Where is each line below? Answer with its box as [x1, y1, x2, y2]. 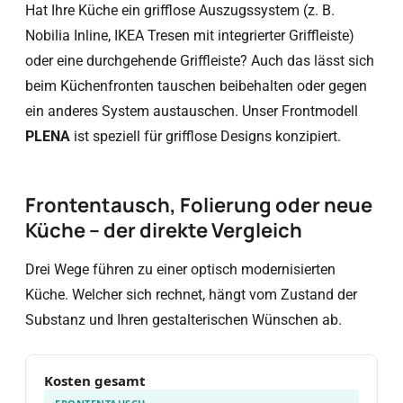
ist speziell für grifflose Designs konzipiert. [70, 128, 341, 145]
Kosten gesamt [44, 372, 146, 390]
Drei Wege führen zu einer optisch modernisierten [25, 261, 336, 278]
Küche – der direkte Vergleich [25, 217, 302, 244]
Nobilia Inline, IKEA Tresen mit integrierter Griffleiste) [25, 27, 354, 44]
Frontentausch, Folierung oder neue [25, 192, 372, 219]
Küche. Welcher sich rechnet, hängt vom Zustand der [25, 286, 357, 303]
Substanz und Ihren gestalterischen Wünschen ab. [25, 311, 342, 328]
